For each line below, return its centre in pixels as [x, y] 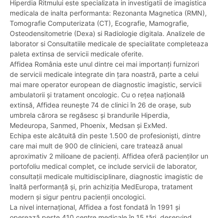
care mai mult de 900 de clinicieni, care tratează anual [96, 146]
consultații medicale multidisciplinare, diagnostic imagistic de [106, 176]
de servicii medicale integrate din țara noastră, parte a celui [104, 74]
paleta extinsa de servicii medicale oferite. [77, 54]
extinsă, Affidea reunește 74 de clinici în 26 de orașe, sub [100, 105]
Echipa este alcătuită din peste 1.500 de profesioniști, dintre [105, 136]
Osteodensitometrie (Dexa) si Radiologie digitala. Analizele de [107, 33]
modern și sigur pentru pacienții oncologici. [78, 197]
